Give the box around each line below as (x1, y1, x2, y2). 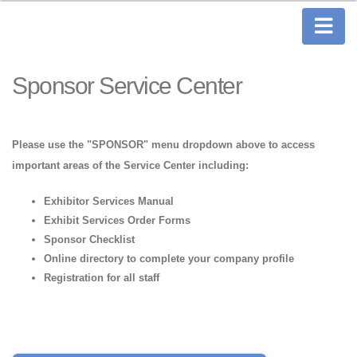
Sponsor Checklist (44, 233, 135, 246)
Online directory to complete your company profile (44, 253, 294, 265)
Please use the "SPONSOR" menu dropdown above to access (12, 139, 315, 151)
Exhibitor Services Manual (44, 195, 174, 208)
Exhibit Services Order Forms (44, 214, 190, 227)
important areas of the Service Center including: (12, 159, 249, 172)
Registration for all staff (44, 272, 159, 284)
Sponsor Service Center (12, 73, 242, 100)
